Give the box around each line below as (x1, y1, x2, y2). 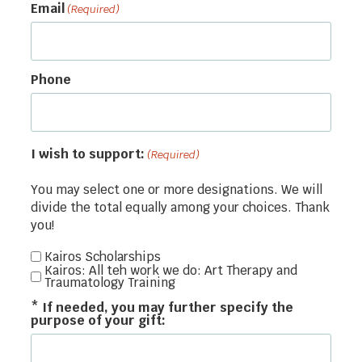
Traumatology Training (44, 275, 176, 291)
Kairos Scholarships (44, 248, 162, 264)
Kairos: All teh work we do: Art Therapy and (44, 263, 298, 279)
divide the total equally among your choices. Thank (31, 200, 330, 216)
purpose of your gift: (31, 312, 166, 330)
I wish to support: (31, 145, 145, 163)
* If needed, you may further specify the (31, 299, 294, 317)
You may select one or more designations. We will (31, 182, 323, 198)
